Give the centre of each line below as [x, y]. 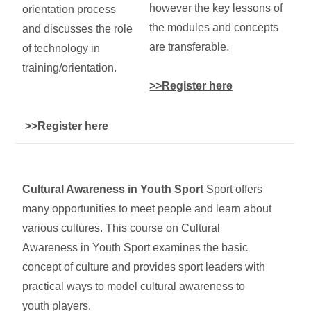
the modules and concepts [214, 27]
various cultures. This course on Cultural [121, 228]
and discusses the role [78, 29]
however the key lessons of [216, 8]
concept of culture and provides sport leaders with [144, 267]
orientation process [69, 10]
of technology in [61, 49]
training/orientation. [70, 68]
